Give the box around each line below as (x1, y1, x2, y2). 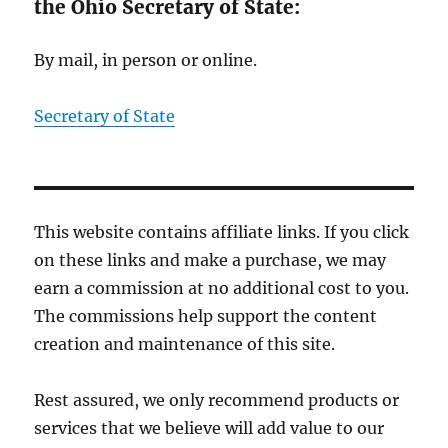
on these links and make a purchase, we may (34, 250, 387, 271)
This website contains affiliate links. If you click (34, 222, 410, 243)
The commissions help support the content (34, 306, 378, 327)
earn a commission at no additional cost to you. (34, 278, 410, 299)
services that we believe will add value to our (34, 418, 385, 439)
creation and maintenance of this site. (34, 334, 336, 355)
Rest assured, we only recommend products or (34, 390, 400, 411)
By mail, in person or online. (34, 50, 258, 71)
